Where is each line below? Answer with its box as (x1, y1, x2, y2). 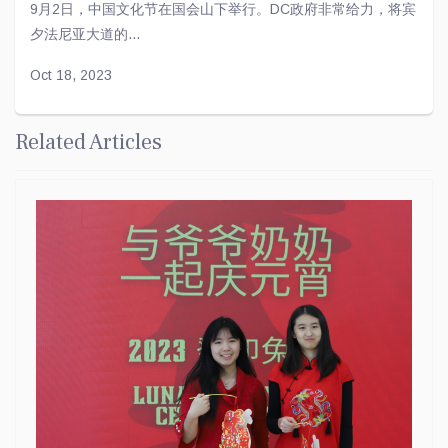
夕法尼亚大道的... (30, 25, 140, 42)
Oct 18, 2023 (30, 66, 112, 83)
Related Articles (15, 127, 162, 156)
